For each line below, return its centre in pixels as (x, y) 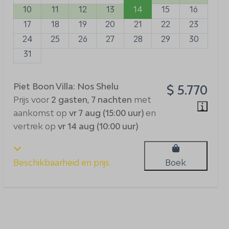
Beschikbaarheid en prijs (61, 163)
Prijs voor (32, 100)
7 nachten (112, 100)
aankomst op (41, 113)
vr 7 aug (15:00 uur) (106, 113)
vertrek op (36, 126)
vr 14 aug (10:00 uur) (98, 126)
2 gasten (69, 100)
